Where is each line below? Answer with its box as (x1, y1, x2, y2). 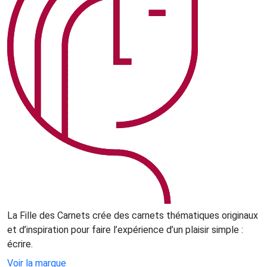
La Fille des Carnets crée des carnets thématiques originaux (7, 209, 258, 221)
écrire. (7, 238, 33, 250)
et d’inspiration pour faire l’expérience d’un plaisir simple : (7, 223, 243, 235)
